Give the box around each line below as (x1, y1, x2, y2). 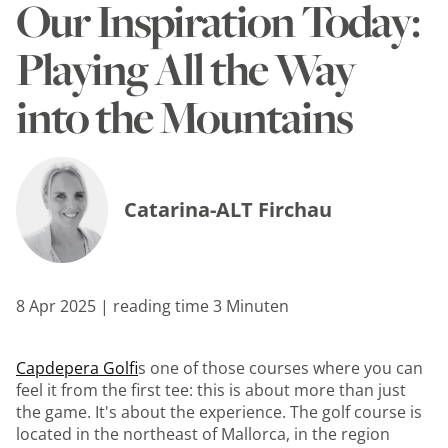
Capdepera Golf (16, 357, 138, 380)
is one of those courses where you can (138, 357, 423, 380)
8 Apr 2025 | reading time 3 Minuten (16, 295, 289, 318)
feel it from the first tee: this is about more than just (16, 379, 406, 402)
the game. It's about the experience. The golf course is (16, 401, 422, 424)
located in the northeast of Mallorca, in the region (16, 423, 390, 446)
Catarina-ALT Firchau (124, 196, 332, 224)
